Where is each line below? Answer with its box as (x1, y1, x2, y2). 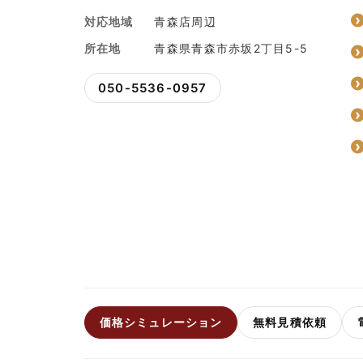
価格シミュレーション (100, 315, 223, 330)
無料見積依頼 (253, 315, 327, 330)
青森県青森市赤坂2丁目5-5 (154, 41, 309, 56)
